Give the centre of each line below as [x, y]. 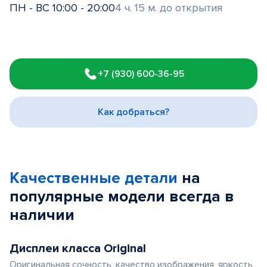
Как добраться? [133, 112]
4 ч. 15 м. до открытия [169, 8]
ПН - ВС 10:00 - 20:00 [62, 8]
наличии [42, 215]
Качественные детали [94, 178]
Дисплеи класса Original [78, 249]
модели [139, 197]
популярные [59, 197]
